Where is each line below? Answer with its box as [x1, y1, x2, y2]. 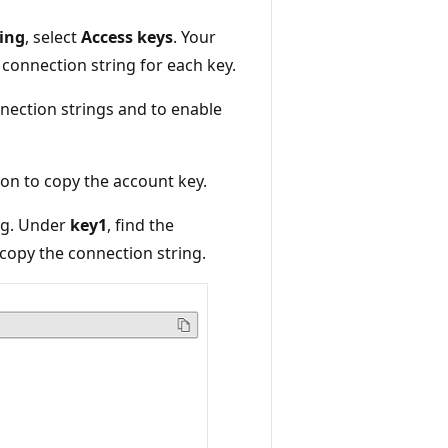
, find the [107, 213, 174, 236]
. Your [173, 25, 216, 48]
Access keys [81, 25, 173, 48]
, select [25, 25, 81, 48]
